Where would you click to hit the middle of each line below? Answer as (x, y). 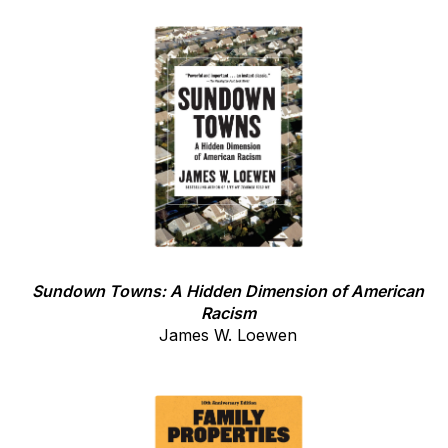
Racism (228, 313)
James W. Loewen (228, 335)
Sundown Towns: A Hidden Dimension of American (228, 291)
